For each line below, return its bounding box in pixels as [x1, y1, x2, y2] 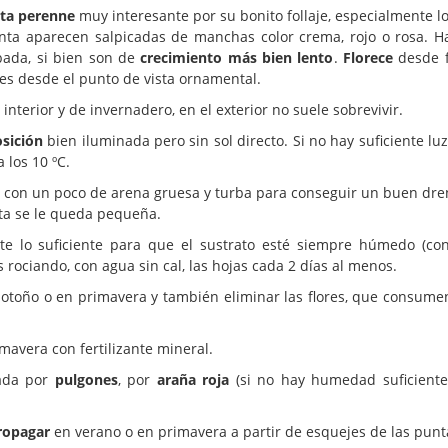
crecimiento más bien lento [140, 47, 334, 67]
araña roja [156, 369, 230, 389]
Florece [342, 47, 393, 67]
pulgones [54, 369, 118, 389]
